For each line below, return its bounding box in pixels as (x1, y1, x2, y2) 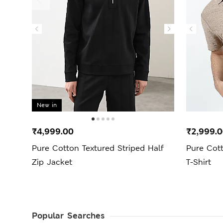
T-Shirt (186, 156, 211, 167)
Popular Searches (32, 210, 105, 221)
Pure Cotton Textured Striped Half (32, 142, 164, 153)
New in (37, 101, 57, 110)
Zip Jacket (32, 156, 72, 167)
